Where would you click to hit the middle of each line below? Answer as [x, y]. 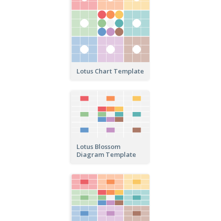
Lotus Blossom [98, 147]
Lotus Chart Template [110, 71]
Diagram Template [106, 155]
